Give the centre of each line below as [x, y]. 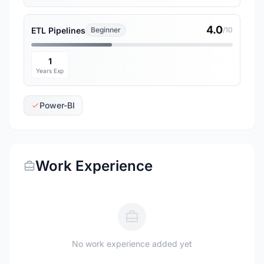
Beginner [106, 30]
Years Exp [50, 71]
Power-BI [57, 105]
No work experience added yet [132, 244]
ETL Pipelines [58, 30]
